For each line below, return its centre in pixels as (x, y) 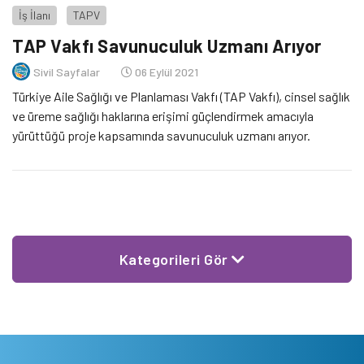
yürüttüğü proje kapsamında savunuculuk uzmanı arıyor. (161, 136)
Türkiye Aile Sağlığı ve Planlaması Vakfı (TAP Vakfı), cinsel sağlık (181, 97)
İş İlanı (35, 15)
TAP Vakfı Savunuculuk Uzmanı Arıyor (167, 46)
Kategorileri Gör (175, 260)
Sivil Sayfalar (67, 71)
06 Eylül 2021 (165, 71)
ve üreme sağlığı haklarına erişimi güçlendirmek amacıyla (163, 116)
